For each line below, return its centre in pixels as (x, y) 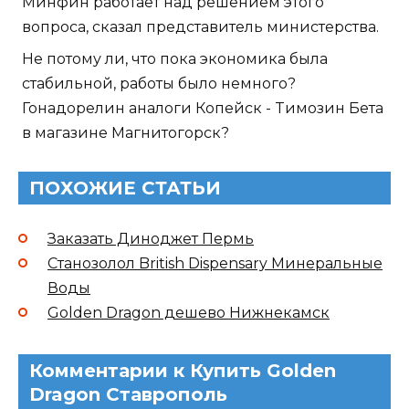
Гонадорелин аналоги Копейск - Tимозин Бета (203, 108)
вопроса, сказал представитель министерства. (200, 26)
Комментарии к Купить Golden (183, 370)
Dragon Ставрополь (128, 394)
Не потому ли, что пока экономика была (175, 58)
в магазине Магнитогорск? (126, 132)
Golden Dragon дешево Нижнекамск (189, 312)
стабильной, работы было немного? (159, 83)
